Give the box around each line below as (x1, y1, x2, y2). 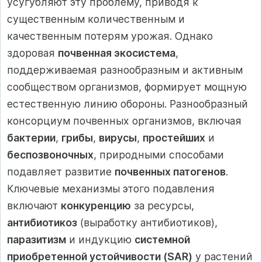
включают (7, 199, 61, 212)
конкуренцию (61, 199, 131, 212)
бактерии (7, 132, 56, 144)
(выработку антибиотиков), (77, 216, 218, 229)
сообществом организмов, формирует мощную (7, 81, 247, 94)
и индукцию (66, 233, 135, 246)
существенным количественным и (7, 13, 185, 26)
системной (135, 233, 190, 246)
